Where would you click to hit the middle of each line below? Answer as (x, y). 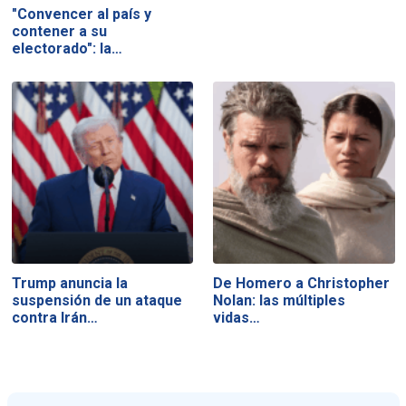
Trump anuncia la (69, 284)
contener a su (59, 31)
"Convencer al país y (81, 14)
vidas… (237, 318)
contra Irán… (54, 318)
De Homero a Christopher (302, 284)
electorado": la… (67, 48)
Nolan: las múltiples (280, 301)
